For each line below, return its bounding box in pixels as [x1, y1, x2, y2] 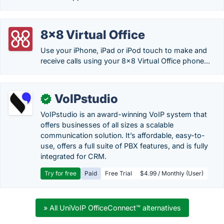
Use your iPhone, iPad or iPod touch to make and [40, 46, 207, 54]
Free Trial [105, 169, 132, 177]
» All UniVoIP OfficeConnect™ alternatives [43, 203, 181, 212]
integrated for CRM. [40, 152, 106, 160]
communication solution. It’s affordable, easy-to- [40, 131, 205, 139]
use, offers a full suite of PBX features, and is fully [40, 141, 208, 150]
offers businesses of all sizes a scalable [40, 120, 173, 129]
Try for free [44, 169, 76, 177]
